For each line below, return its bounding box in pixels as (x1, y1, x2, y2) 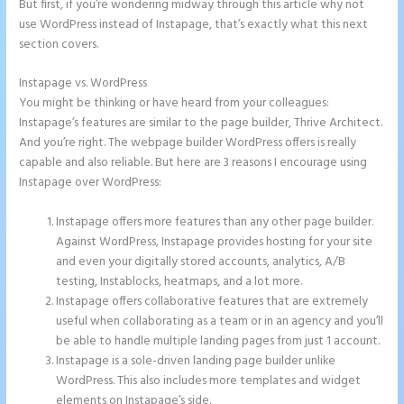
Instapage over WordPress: (19, 173, 162, 193)
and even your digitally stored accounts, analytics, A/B (56, 252, 346, 272)
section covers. (19, 34, 99, 54)
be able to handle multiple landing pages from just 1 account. (56, 332, 381, 352)
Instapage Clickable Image (150, 74, 290, 94)
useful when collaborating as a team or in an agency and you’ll (56, 312, 384, 332)
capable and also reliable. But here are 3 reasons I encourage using (19, 153, 368, 173)
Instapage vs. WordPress (19, 74, 151, 94)
